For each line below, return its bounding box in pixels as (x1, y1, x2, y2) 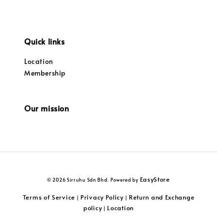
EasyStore (139, 175, 170, 184)
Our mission (24, 103, 69, 113)
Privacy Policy (80, 193, 124, 201)
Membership (24, 68, 66, 77)
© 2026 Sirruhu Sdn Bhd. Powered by (47, 176, 140, 183)
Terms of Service (22, 193, 75, 201)
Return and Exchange (128, 193, 195, 201)
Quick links (24, 36, 65, 46)
